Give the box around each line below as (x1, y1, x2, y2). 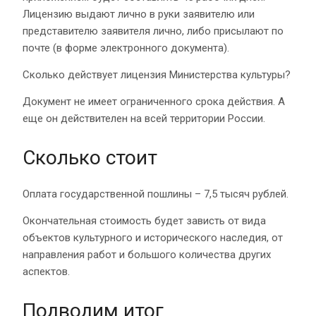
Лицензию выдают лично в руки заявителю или (23, 7, 255, 20)
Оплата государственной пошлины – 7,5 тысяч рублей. (23, 187, 288, 200)
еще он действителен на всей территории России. (23, 111, 265, 125)
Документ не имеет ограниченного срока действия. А (23, 95, 285, 108)
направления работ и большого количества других (23, 248, 271, 261)
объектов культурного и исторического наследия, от (23, 231, 283, 244)
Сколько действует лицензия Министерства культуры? (23, 68, 291, 81)
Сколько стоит (23, 145, 157, 169)
